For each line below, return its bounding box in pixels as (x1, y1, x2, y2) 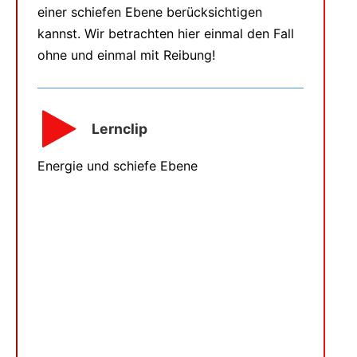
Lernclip (92, 120, 147, 137)
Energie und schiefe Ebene (37, 158, 198, 175)
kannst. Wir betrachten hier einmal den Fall (37, 25, 294, 41)
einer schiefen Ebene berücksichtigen (37, 3, 262, 20)
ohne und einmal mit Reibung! (37, 46, 215, 63)
